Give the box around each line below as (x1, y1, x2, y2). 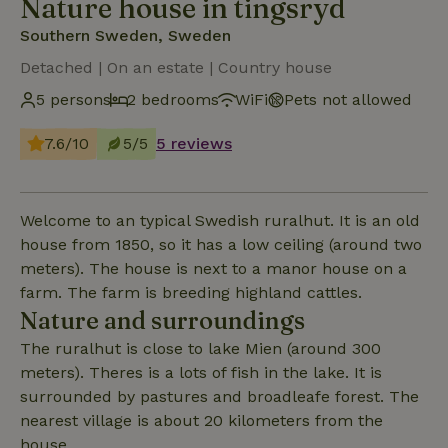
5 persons (36, 89, 111, 109)
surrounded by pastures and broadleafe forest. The (20, 386, 419, 406)
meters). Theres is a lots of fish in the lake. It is (20, 362, 382, 382)
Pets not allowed (284, 89, 412, 109)
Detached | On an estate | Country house (20, 57, 332, 77)
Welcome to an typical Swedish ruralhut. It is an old (20, 210, 420, 230)
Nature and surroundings (20, 305, 305, 335)
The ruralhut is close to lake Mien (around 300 (20, 338, 381, 358)
